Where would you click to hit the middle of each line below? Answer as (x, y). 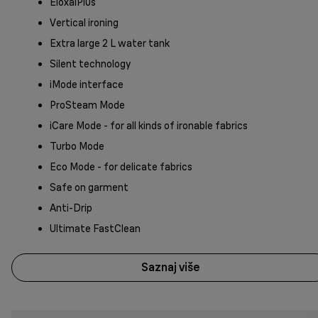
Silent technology (90, 64)
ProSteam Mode (87, 105)
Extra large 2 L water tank (110, 43)
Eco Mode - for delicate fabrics (121, 166)
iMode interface (87, 84)
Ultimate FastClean (95, 228)
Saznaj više (170, 267)
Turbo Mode (77, 146)
